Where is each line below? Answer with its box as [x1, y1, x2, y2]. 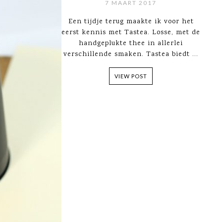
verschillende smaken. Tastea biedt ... [63, 50, 198, 59]
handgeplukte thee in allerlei [79, 39, 183, 49]
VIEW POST [114, 73, 147, 79]
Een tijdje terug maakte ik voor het [68, 17, 194, 27]
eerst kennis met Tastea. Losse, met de [61, 28, 200, 38]
